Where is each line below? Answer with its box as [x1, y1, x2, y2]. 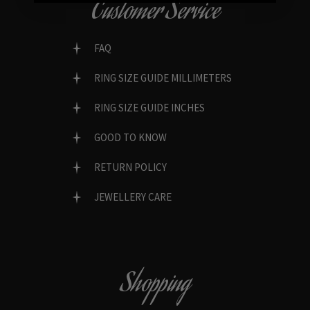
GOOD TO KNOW [94, 130, 167, 144]
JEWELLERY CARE [94, 190, 172, 203]
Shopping [120, 266, 190, 305]
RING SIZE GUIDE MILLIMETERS [94, 71, 232, 84]
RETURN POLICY [94, 160, 167, 174]
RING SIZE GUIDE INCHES [94, 100, 205, 114]
